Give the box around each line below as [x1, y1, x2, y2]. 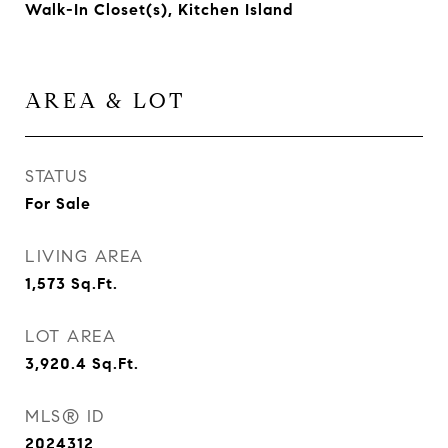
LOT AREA [25, 326, 116, 347]
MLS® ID [25, 406, 105, 427]
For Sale [25, 194, 91, 213]
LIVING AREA [25, 246, 144, 267]
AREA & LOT [25, 88, 186, 114]
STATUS [25, 166, 88, 187]
